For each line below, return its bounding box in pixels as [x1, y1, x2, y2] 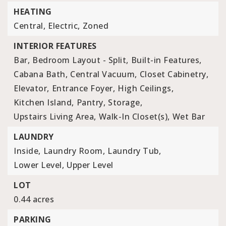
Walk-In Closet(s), [98, 111, 170, 122]
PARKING [14, 214, 51, 225]
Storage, [108, 97, 142, 108]
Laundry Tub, [107, 145, 161, 156]
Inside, [14, 145, 41, 156]
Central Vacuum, [70, 69, 137, 80]
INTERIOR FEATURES [14, 40, 97, 51]
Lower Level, [14, 159, 64, 171]
